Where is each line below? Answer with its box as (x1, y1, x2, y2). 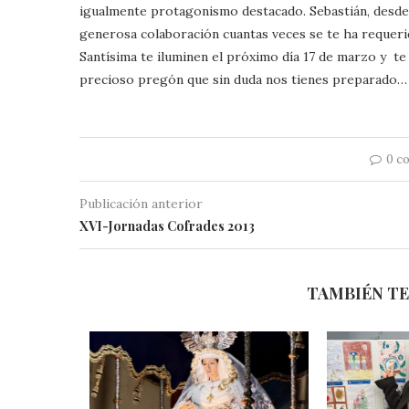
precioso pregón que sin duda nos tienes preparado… (79, 70, 407, 88)
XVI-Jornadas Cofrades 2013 (79, 216, 255, 235)
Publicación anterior (79, 194, 203, 212)
